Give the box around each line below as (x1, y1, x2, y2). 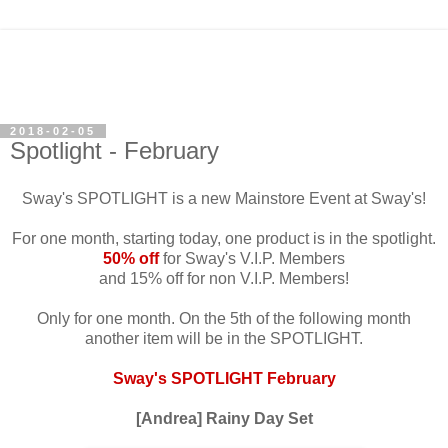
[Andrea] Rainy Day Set (135, 409, 313, 427)
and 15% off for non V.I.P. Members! (99, 269, 349, 287)
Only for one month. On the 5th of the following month (37, 309, 411, 327)
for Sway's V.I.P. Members (159, 249, 345, 267)
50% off (103, 249, 159, 267)
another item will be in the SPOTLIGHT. (85, 329, 363, 347)
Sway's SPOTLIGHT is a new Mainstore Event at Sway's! (22, 189, 426, 207)
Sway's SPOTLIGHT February (112, 369, 336, 387)
